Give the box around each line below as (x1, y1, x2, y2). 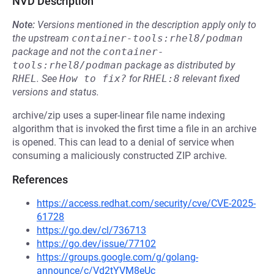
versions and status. (12, 86, 99, 98)
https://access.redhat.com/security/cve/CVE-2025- (37, 198, 256, 209)
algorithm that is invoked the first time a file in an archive (12, 123, 256, 135)
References (12, 173, 68, 186)
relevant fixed (180, 73, 240, 84)
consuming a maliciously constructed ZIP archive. (12, 150, 227, 161)
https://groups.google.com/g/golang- (37, 251, 198, 263)
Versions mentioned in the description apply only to (37, 19, 256, 31)
